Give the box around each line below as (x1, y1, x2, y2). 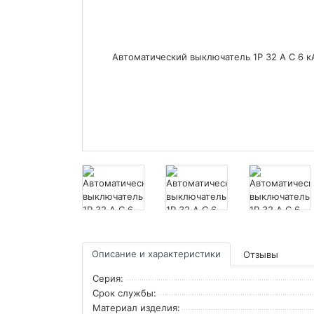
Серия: (93, 272, 123, 284)
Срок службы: (93, 287, 156, 299)
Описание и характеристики (92, 248, 221, 259)
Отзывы (243, 248, 278, 260)
